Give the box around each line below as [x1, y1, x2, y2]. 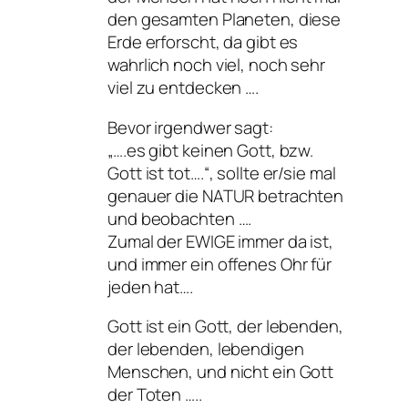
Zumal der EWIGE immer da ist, [107, 229, 334, 253]
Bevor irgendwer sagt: [107, 115, 273, 139]
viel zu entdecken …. [107, 76, 259, 100]
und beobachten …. [107, 206, 252, 230]
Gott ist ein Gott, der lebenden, [107, 314, 343, 339]
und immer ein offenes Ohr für [107, 251, 332, 276]
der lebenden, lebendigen [107, 337, 304, 362]
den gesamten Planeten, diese [107, 7, 342, 32]
